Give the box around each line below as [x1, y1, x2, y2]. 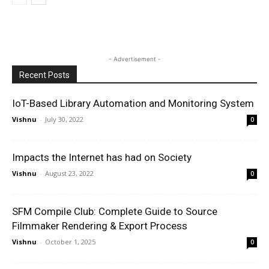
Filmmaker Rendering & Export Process [12, 219, 187, 232]
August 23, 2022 [45, 168, 94, 178]
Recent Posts [19, 70, 70, 80]
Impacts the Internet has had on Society [12, 151, 192, 163]
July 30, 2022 [45, 114, 83, 124]
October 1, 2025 [45, 237, 95, 246]
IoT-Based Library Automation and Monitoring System [12, 97, 254, 109]
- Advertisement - [108, 55, 161, 62]
